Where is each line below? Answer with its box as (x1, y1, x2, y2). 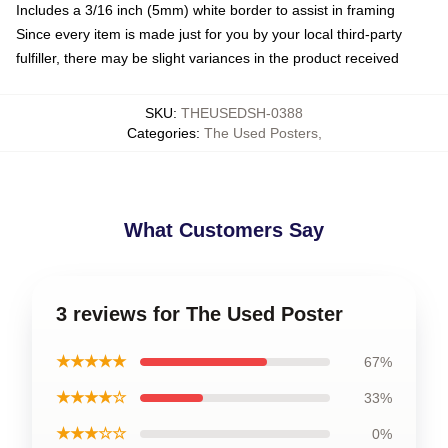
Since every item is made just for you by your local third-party (16, 25, 402, 42)
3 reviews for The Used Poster (56, 302, 343, 325)
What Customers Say (124, 218, 324, 241)
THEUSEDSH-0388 (181, 104, 303, 121)
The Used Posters (203, 124, 318, 141)
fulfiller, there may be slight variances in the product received (16, 49, 399, 66)
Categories (126, 124, 196, 141)
